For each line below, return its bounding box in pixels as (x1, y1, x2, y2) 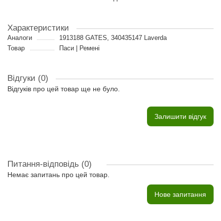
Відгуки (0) (7, 74, 48, 83)
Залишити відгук (154, 112, 206, 120)
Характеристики (7, 23, 69, 33)
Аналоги (7, 34, 32, 41)
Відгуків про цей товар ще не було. (7, 85, 120, 93)
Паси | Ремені (59, 44, 100, 52)
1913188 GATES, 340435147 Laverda (59, 34, 167, 41)
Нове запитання (154, 190, 206, 198)
